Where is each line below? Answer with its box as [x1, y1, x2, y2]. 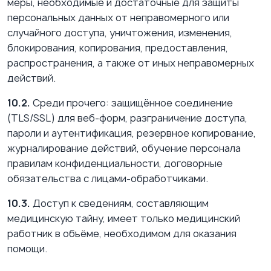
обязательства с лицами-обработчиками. [7, 172, 208, 186]
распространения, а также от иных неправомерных [7, 56, 254, 70]
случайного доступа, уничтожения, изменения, [7, 26, 232, 40]
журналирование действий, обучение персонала [7, 142, 241, 155]
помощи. [7, 242, 47, 256]
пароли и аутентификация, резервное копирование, [7, 126, 256, 140]
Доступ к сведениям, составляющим [30, 197, 209, 211]
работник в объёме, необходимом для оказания [7, 227, 237, 241]
